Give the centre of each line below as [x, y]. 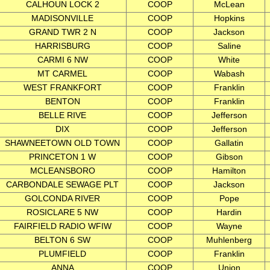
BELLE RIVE [62, 115]
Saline [229, 46]
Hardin [229, 212]
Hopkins [229, 18]
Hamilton [229, 171]
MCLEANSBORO [62, 171]
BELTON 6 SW [62, 240]
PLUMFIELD [62, 254]
